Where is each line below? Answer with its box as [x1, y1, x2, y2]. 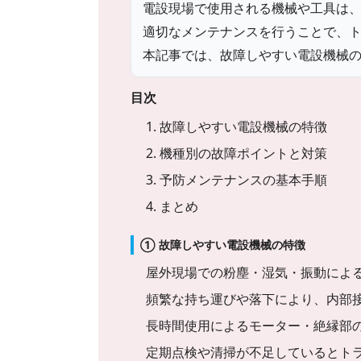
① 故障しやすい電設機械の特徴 [140, 238, 306, 253]
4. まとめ [146, 197, 199, 215]
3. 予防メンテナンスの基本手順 [146, 170, 328, 189]
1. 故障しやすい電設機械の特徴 [146, 117, 328, 135]
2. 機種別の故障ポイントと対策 [146, 143, 328, 162]
